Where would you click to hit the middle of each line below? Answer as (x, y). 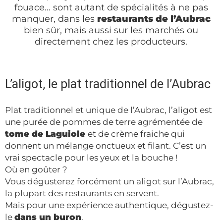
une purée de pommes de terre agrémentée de (104, 122)
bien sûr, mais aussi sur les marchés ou (111, 30)
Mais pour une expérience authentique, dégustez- (109, 205)
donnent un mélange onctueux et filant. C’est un (106, 146)
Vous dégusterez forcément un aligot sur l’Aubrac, (110, 182)
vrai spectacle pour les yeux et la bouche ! (91, 158)
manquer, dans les (54, 19)
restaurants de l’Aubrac (154, 19)
